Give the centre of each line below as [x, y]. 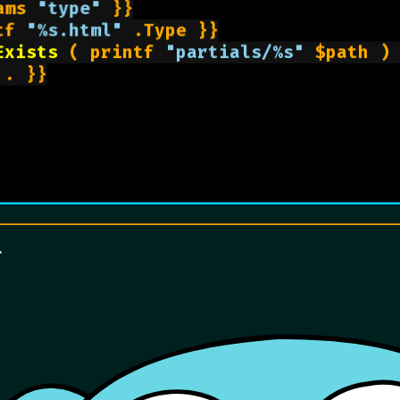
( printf [112, 52]
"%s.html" [75, 30]
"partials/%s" [235, 52]
